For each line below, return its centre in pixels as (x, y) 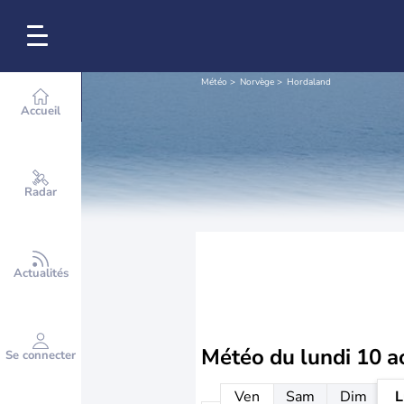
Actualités (41, 273)
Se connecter (41, 355)
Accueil (41, 111)
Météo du (251, 357)
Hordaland (309, 82)
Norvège (257, 82)
